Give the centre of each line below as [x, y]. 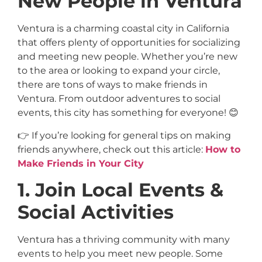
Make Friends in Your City [81, 163]
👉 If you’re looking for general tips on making [124, 135]
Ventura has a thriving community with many [124, 240]
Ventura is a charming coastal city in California [123, 29]
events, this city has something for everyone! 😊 [128, 113]
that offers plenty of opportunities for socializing [129, 43]
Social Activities [96, 212]
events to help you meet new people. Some [120, 254]
